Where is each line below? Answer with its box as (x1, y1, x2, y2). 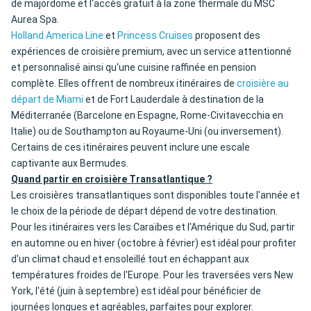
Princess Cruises (117, 30, 193, 42)
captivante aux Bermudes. (11, 158, 128, 169)
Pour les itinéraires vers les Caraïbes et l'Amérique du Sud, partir (11, 221, 295, 233)
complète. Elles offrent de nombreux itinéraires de (11, 78, 237, 90)
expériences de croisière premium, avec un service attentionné (11, 46, 292, 58)
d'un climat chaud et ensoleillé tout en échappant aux (11, 253, 249, 265)
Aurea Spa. (11, 14, 59, 26)
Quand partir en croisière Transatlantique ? (11, 174, 212, 185)
